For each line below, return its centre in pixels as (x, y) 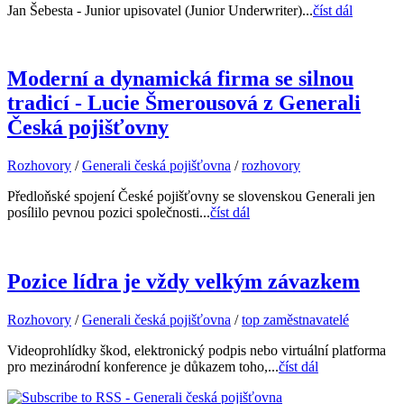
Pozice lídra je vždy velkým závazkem (184, 282)
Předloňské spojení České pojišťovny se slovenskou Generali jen (191, 197)
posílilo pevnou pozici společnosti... (109, 213)
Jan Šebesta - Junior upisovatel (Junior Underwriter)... (160, 10)
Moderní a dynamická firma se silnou (180, 79)
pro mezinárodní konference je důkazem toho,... (143, 367)
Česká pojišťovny (88, 128)
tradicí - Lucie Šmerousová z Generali (184, 103)
